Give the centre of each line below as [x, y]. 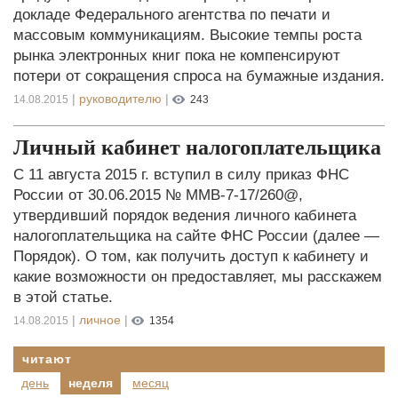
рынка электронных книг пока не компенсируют [177, 55]
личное [100, 320]
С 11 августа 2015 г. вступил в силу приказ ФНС [181, 174]
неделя [91, 383]
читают [47, 359]
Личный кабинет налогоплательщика [197, 147]
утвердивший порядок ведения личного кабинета [185, 215]
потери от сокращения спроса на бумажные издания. [199, 76]
